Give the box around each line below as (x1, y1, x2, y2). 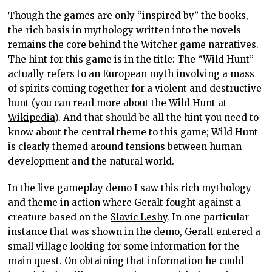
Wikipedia (8, 112, 55, 124)
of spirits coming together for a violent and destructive (8, 83, 262, 95)
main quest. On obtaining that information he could (8, 255, 245, 267)
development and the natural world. (8, 155, 175, 168)
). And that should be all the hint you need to (55, 112, 259, 124)
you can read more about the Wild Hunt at (35, 97, 228, 109)
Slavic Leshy (110, 211, 168, 223)
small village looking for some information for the (8, 240, 240, 253)
